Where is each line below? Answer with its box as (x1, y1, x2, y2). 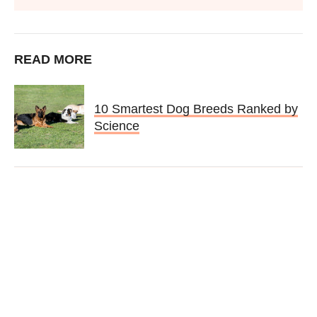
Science (94, 118, 140, 133)
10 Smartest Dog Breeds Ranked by (94, 101, 299, 116)
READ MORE (14, 52, 92, 67)
